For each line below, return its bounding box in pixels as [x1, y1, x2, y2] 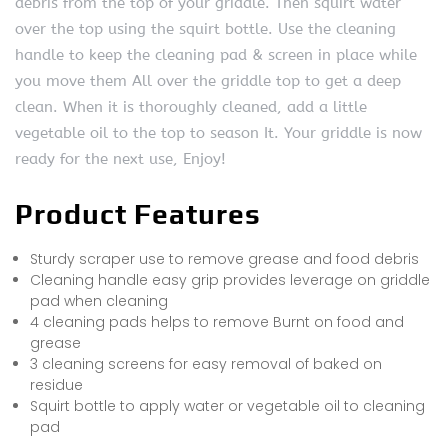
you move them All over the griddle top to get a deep [15, 71, 401, 90]
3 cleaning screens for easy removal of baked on [30, 353, 382, 374]
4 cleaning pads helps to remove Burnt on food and [30, 311, 404, 332]
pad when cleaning [30, 290, 168, 311]
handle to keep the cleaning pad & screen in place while [15, 45, 417, 64]
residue [30, 374, 83, 395]
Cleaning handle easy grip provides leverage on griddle [30, 269, 430, 290]
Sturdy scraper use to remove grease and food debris [30, 248, 419, 269]
